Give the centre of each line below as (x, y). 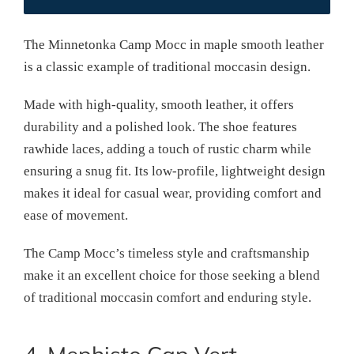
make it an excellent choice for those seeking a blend (172, 275)
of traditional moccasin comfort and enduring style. (168, 297)
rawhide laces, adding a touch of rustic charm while (168, 149)
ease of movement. (76, 215)
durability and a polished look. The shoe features (160, 126)
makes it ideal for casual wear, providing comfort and (173, 193)
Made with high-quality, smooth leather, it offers (159, 104)
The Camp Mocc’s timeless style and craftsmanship (167, 253)
